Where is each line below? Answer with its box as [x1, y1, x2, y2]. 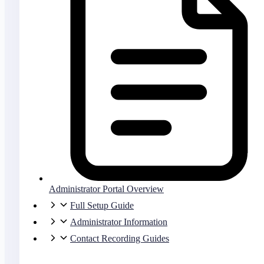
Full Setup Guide [70, 200, 134, 210]
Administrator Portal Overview [49, 183, 164, 194]
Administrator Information [70, 216, 167, 227]
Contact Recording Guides [70, 233, 169, 243]
